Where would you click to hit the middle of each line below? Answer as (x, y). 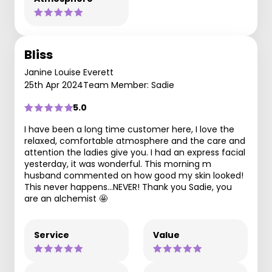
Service (52, 235)
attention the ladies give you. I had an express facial (135, 152)
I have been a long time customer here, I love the (129, 129)
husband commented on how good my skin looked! (134, 175)
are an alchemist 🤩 (66, 199)
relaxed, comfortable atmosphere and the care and (135, 141)
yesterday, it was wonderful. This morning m (118, 164)
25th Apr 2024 (54, 85)
